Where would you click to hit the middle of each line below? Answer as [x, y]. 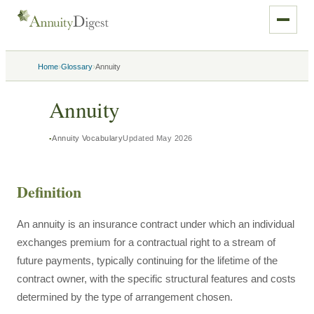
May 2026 [174, 138]
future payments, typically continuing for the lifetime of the [147, 260]
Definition [49, 192]
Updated [139, 138]
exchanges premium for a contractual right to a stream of [146, 242]
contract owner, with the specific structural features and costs [156, 279]
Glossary [77, 67]
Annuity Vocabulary [88, 138]
